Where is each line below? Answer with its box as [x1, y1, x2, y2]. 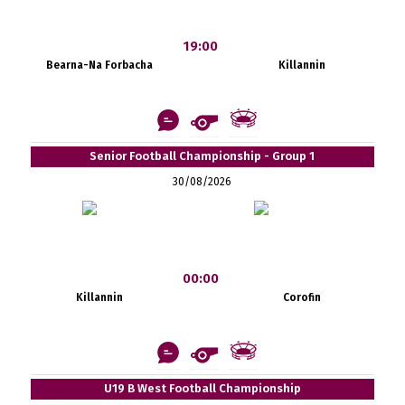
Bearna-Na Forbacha [45, 58, 153, 71]
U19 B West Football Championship [103, 381, 301, 395]
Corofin [282, 290, 321, 304]
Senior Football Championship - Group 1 [89, 148, 316, 163]
